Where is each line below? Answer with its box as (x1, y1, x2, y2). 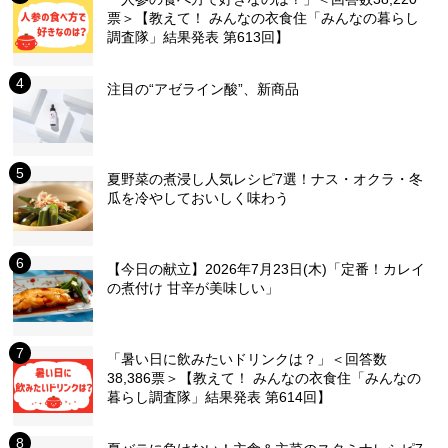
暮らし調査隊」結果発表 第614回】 (107, 389, 332, 405)
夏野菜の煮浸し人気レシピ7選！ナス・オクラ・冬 (107, 171, 424, 187)
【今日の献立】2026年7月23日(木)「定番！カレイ (107, 261, 426, 277)
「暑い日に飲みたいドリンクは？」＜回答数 (107, 351, 388, 367)
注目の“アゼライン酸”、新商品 (107, 81, 300, 97)
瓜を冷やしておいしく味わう (107, 190, 290, 206)
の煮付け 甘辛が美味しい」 (107, 280, 280, 296)
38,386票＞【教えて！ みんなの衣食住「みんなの (107, 370, 422, 386)
